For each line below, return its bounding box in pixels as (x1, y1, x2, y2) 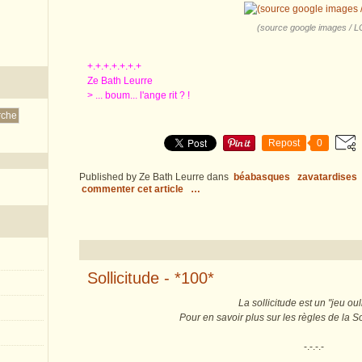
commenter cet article (82, 183, 186, 195)
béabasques (234, 171, 290, 183)
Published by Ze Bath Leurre (79, 171, 204, 183)
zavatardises (297, 171, 357, 183)
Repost (268, 137, 300, 149)
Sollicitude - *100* (87, 269, 214, 287)
